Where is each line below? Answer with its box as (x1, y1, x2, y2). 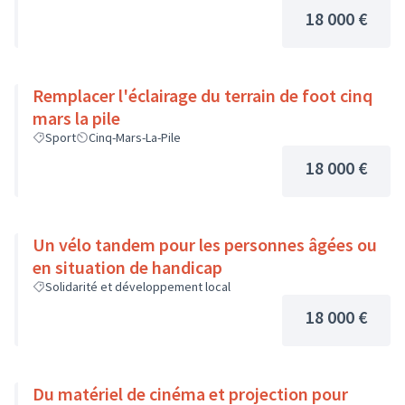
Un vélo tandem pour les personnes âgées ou (33, 233, 377, 256)
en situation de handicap (33, 256, 222, 278)
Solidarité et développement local (45, 278, 231, 295)
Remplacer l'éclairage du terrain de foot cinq (33, 84, 372, 107)
